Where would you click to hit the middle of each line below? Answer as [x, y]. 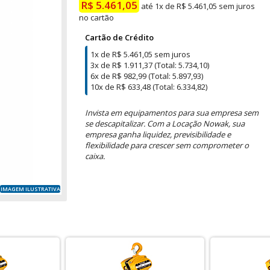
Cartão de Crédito [119, 37]
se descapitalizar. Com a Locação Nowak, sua [165, 124]
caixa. [95, 156]
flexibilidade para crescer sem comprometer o [167, 145]
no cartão [96, 17]
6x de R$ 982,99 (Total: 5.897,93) [147, 76]
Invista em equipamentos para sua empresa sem [172, 113]
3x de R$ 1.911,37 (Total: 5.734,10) [150, 65]
